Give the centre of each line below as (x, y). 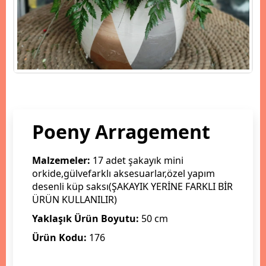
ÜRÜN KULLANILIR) (75, 199)
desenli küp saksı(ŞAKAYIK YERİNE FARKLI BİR (132, 186)
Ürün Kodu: (61, 237)
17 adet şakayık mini (137, 160)
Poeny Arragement (121, 131)
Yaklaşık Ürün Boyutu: (85, 218)
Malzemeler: (61, 160)
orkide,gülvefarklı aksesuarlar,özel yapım (123, 173)
